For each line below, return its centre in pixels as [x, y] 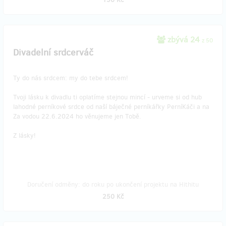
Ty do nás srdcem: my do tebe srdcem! [71, 78]
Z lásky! [24, 135]
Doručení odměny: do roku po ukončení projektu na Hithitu [113, 184]
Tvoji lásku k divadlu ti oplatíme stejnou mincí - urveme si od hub [107, 97]
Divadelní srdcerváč [53, 52]
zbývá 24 [184, 40]
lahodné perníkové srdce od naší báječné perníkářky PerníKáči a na [111, 107]
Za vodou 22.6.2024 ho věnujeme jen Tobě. [77, 116]
